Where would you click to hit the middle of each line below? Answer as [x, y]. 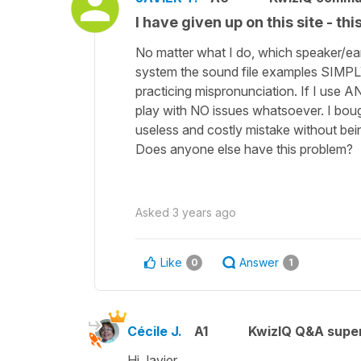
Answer [259, 262]
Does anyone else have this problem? [244, 149]
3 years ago [204, 212]
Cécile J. [155, 331]
